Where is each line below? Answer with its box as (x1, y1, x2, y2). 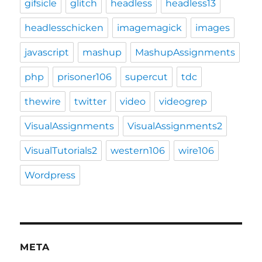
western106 (111, 145, 166, 157)
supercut (125, 71, 168, 83)
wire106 (178, 145, 215, 157)
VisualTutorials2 (25, 145, 98, 157)
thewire (25, 96, 61, 108)
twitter (74, 96, 107, 108)
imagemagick (117, 22, 182, 34)
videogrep (159, 96, 208, 108)
